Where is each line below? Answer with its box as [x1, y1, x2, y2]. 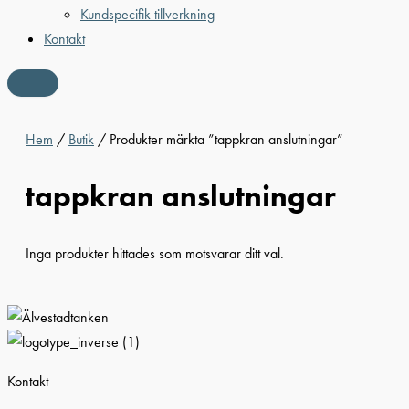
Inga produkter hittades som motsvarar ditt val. [26, 243, 284, 263]
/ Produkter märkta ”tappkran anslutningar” [94, 129, 343, 149]
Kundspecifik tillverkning [80, 4, 215, 24]
